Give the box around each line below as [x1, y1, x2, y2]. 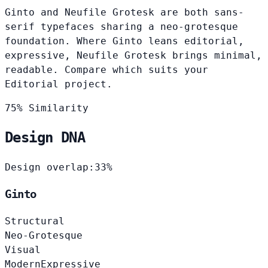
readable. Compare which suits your [5, 63, 208, 75]
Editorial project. [5, 78, 112, 90]
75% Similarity [5, 102, 89, 114]
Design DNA [5, 129, 85, 147]
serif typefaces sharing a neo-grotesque [5, 20, 238, 32]
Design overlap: [5, 162, 95, 173]
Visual [5, 243, 41, 255]
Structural [5, 215, 65, 227]
